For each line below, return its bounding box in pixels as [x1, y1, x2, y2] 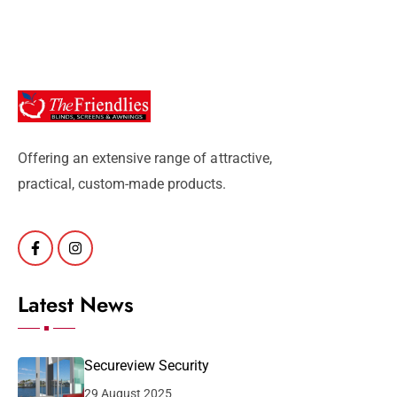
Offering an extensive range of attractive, [18, 150, 272, 167]
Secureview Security [84, 357, 209, 375]
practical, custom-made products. [18, 175, 227, 193]
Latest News [18, 289, 134, 321]
